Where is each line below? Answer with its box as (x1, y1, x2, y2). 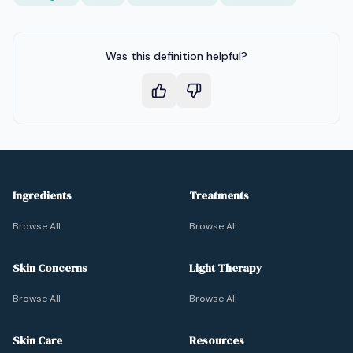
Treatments (189, 188, 249, 203)
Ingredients (13, 188, 72, 203)
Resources (189, 333, 244, 348)
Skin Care (13, 333, 62, 348)
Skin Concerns (13, 260, 87, 276)
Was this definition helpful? (106, 49, 247, 63)
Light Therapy (189, 260, 262, 276)
